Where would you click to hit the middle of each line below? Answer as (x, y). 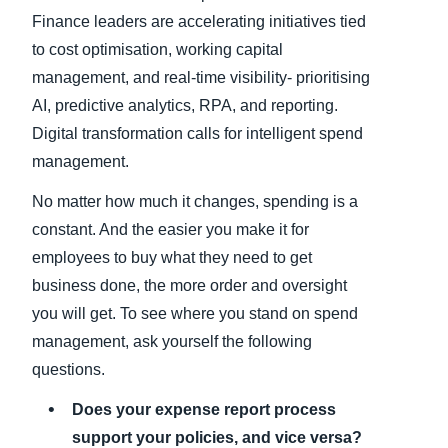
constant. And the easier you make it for (170, 230)
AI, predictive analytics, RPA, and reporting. (185, 106)
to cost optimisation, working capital (157, 50)
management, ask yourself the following (172, 342)
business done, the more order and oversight (189, 286)
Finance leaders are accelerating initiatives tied (199, 22)
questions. (68, 370)
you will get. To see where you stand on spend (195, 314)
